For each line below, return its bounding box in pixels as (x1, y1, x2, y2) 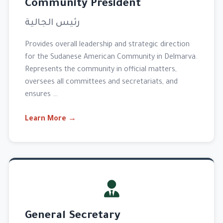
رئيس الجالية (24, 18, 80, 28)
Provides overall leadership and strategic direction (24, 41, 190, 49)
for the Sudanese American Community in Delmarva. (24, 53, 198, 62)
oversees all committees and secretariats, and (24, 78, 178, 87)
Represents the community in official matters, (24, 66, 177, 74)
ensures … (24, 91, 58, 99)
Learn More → (24, 115, 76, 123)
